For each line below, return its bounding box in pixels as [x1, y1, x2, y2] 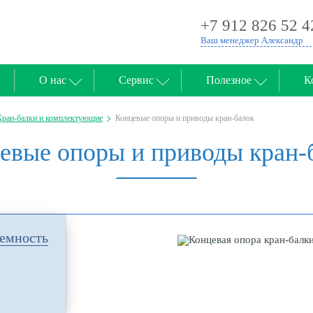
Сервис [119, 74, 154, 86]
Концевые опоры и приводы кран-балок [115, 113, 254, 123]
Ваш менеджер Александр [200, 35, 303, 45]
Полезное [206, 74, 252, 86]
